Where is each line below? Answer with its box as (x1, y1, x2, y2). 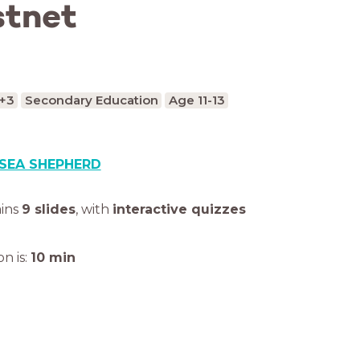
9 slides (22, 202, 76, 217)
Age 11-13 (168, 92, 225, 108)
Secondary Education (24, 92, 158, 108)
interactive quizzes (112, 202, 246, 217)
